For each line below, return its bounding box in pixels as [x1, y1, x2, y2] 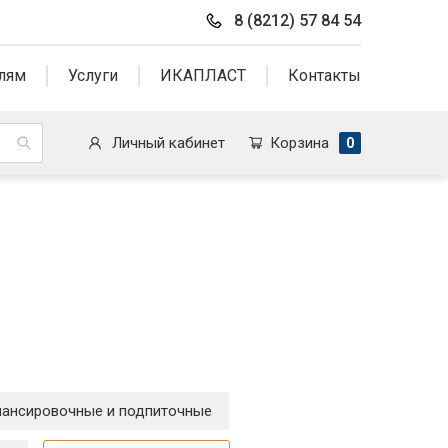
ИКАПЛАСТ [160, 66, 246, 85]
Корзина [270, 134, 329, 152]
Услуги [68, 66, 118, 85]
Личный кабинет [112, 134, 226, 152]
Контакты [288, 66, 361, 85]
